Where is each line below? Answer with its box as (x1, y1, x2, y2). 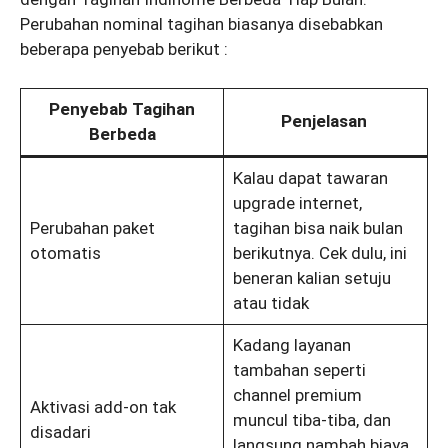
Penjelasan (280, 110, 371, 131)
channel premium (232, 384, 362, 405)
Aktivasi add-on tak (29, 396, 176, 417)
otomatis (29, 242, 101, 263)
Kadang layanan (232, 334, 351, 355)
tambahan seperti (232, 359, 366, 380)
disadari (29, 421, 91, 442)
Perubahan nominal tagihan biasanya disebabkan (20, 14, 383, 35)
